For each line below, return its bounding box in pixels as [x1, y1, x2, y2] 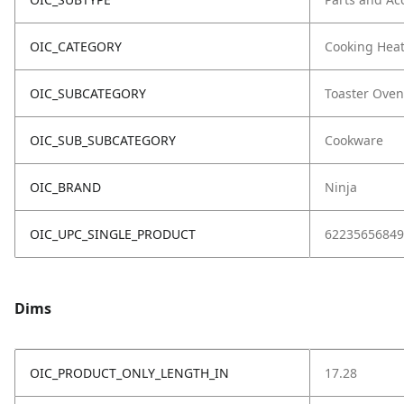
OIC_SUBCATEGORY [30, 85, 146, 102]
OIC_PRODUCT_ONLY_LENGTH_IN [30, 364, 229, 381]
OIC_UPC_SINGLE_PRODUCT [30, 225, 196, 243]
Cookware [325, 132, 383, 149]
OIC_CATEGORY [30, 38, 122, 55]
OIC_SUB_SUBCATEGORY [30, 132, 176, 149]
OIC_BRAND [30, 179, 101, 196]
